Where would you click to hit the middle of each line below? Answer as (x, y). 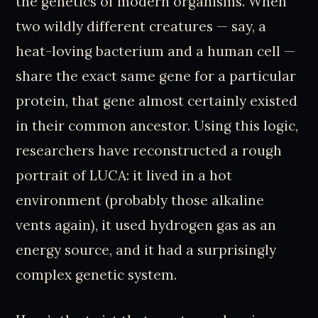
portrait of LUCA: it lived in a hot (124, 176)
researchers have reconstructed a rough (149, 151)
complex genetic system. (97, 275)
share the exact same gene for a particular (156, 76)
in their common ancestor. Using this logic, (157, 126)
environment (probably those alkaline (140, 201)
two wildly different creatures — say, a (141, 27)
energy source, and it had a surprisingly (146, 250)
